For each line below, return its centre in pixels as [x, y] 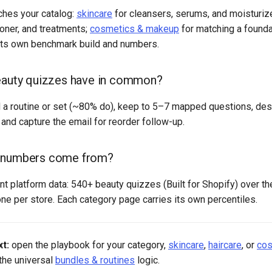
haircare [225, 245]
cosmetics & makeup [134, 29]
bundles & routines [95, 260]
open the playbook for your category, [89, 245]
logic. [147, 260]
